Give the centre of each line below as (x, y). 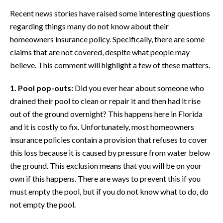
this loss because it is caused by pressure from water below (110, 152)
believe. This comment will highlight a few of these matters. (110, 65)
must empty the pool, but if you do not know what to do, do (109, 191)
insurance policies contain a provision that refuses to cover (109, 139)
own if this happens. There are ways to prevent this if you (105, 178)
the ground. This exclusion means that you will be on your (106, 165)
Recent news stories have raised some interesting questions (110, 13)
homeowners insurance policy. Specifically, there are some (107, 39)
